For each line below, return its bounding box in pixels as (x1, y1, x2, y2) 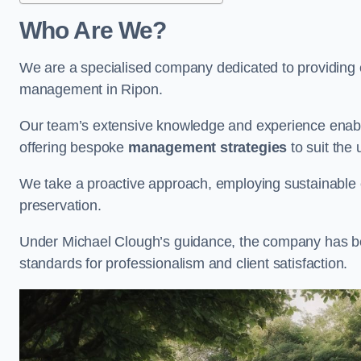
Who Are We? (19, 17, 167, 44)
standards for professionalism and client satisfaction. (19, 255, 348, 272)
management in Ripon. (19, 81, 163, 98)
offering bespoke (19, 139, 128, 156)
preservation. (19, 197, 106, 214)
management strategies (127, 139, 288, 156)
